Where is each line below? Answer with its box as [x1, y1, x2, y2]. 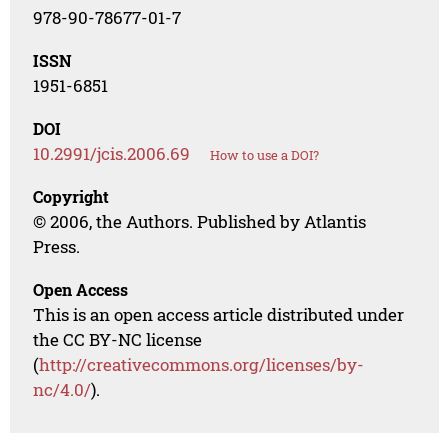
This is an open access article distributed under [33, 303, 405, 327]
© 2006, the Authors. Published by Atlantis [33, 210, 367, 234]
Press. [33, 235, 81, 259]
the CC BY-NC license [33, 328, 203, 352]
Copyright [33, 186, 110, 208]
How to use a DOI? [210, 146, 320, 165]
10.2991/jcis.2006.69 [33, 142, 191, 166]
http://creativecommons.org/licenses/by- [39, 353, 365, 377]
